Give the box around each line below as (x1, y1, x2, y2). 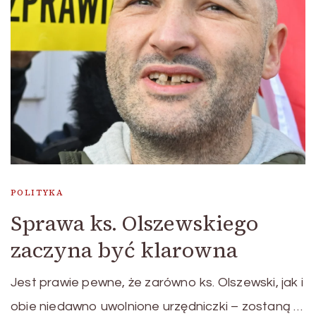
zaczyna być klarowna (11, 235, 238, 265)
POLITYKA (11, 186, 64, 198)
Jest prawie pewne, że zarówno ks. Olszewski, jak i (11, 275, 303, 289)
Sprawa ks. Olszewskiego (11, 208, 258, 238)
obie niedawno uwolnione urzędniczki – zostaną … (11, 299, 303, 313)
